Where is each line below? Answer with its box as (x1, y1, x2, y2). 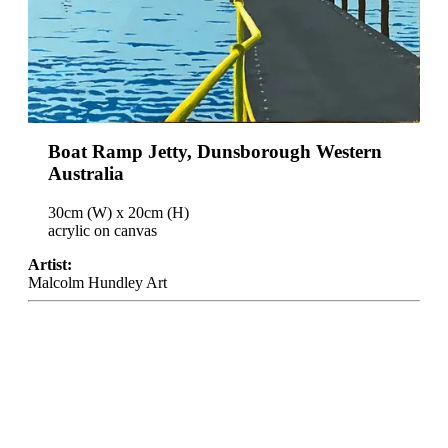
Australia (48, 163, 124, 185)
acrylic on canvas (48, 221, 157, 239)
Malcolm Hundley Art (28, 273, 167, 291)
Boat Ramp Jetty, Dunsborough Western (48, 141, 382, 163)
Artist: (28, 255, 72, 273)
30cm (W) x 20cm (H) (48, 203, 189, 221)
